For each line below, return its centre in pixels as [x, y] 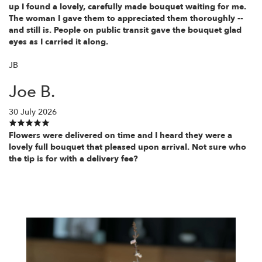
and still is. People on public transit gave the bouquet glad [125, 30]
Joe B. [32, 92]
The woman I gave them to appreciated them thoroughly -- [126, 18]
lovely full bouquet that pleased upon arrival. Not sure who [127, 147]
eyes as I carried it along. [58, 42]
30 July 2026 [33, 112]
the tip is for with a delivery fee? [73, 158]
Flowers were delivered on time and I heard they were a [120, 135]
